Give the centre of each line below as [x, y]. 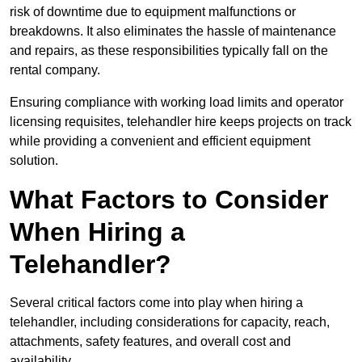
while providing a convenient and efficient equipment [160, 141]
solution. [34, 161]
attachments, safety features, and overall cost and [150, 342]
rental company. [55, 70]
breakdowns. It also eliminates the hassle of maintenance [173, 32]
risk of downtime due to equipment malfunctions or [153, 12]
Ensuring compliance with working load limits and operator [177, 103]
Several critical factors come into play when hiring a [156, 303]
